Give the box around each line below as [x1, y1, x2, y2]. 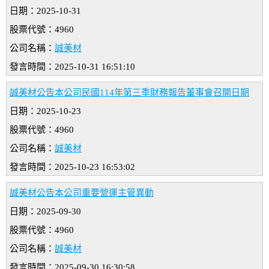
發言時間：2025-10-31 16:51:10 [10, 62, 135, 72]
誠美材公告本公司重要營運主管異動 [10, 188, 154, 198]
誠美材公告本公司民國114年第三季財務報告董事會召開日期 [10, 88, 249, 98]
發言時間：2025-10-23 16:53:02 [10, 162, 135, 172]
